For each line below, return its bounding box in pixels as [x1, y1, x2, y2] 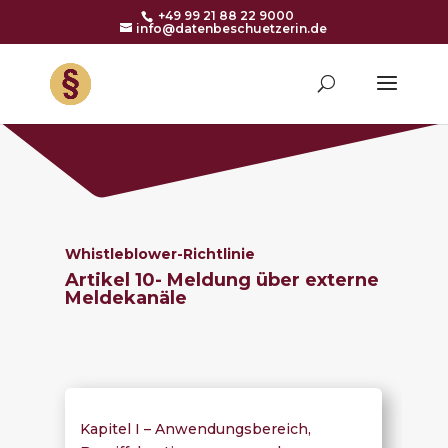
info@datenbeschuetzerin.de [136, 21, 328, 36]
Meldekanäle [64, 287, 187, 309]
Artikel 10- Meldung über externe [64, 269, 379, 291]
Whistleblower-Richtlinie [64, 245, 255, 263]
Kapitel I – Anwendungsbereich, [79, 419, 311, 438]
